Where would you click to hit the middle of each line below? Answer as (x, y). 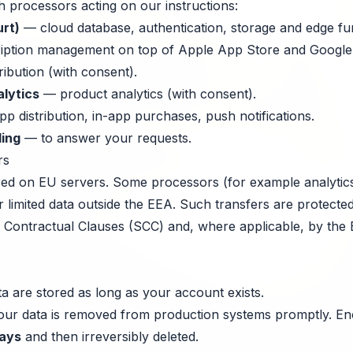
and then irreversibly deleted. (110, 336)
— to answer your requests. (106, 138)
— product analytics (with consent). (148, 94)
